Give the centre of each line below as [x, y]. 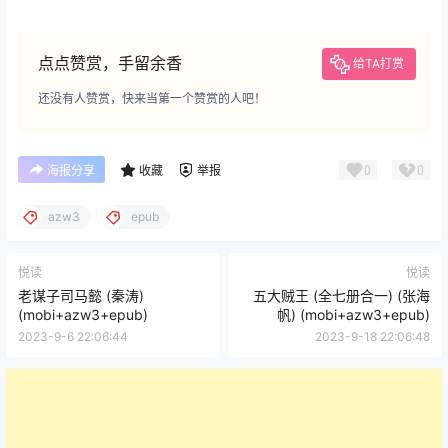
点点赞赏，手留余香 [110, 63]
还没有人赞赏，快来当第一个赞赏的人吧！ [152, 99]
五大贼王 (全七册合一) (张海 [341, 296]
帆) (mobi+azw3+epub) [353, 315]
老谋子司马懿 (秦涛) [81, 296]
